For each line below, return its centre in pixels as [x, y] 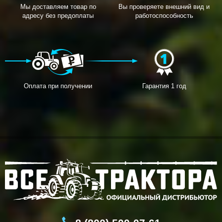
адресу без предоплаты [58, 15]
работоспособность [164, 15]
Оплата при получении [58, 86]
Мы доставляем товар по [58, 6]
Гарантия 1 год [164, 86]
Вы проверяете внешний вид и [164, 6]
